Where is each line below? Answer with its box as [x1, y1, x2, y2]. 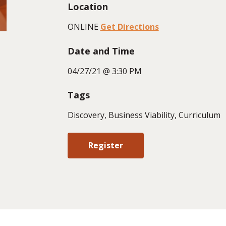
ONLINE [67, 21, 98, 33]
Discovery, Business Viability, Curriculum [67, 109, 220, 121]
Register [88, 140, 123, 151]
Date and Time [67, 44, 135, 57]
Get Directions [100, 21, 159, 33]
